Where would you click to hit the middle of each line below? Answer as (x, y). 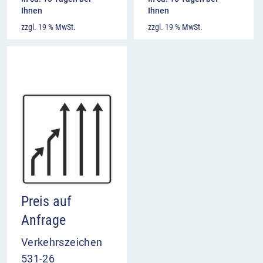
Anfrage (43, 220)
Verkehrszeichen (62, 242)
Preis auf (46, 202)
